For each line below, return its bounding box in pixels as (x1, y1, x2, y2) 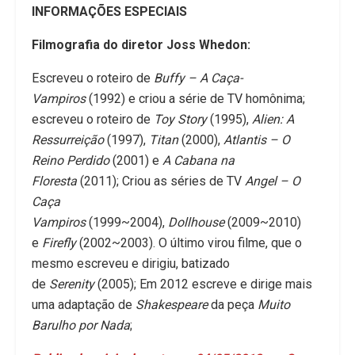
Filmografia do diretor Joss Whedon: (32, 37, 250, 53)
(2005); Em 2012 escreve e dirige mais (97, 277, 312, 292)
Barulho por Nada (32, 318, 130, 334)
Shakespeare (136, 297, 211, 313)
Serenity (49, 277, 97, 292)
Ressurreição (32, 132, 107, 148)
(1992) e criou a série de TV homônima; (89, 91, 305, 107)
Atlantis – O (223, 132, 290, 148)
